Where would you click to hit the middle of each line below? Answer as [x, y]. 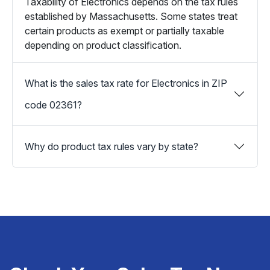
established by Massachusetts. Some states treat [131, 16]
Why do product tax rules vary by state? [111, 146]
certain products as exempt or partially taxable [124, 31]
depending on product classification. [103, 45]
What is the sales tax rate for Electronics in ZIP [126, 83]
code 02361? [53, 105]
